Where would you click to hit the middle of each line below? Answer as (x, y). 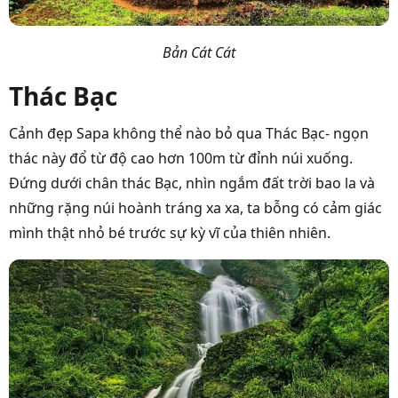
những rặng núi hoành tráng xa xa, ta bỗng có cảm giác (195, 207)
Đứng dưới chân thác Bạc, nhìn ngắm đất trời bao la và (192, 183)
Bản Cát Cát (199, 52)
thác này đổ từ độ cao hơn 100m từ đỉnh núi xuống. (181, 158)
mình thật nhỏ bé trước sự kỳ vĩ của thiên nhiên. (170, 232)
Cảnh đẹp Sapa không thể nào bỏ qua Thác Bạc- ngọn (189, 133)
